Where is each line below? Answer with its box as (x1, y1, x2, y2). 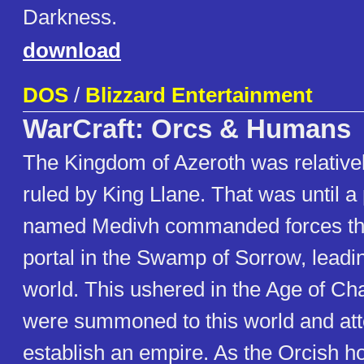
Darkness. (23, 5, 117, 30)
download (23, 38, 121, 63)
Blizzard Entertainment (85, 83, 313, 108)
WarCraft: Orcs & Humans (23, 115, 351, 145)
